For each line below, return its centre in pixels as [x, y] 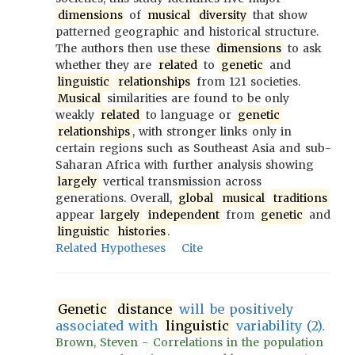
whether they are [106, 65]
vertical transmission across [180, 181]
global [196, 198]
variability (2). [278, 326]
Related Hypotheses [111, 248]
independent [183, 215]
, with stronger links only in [212, 132]
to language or [188, 115]
